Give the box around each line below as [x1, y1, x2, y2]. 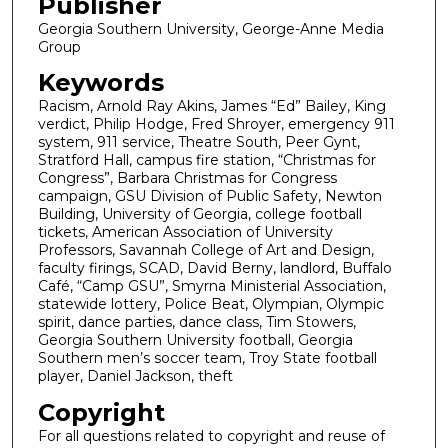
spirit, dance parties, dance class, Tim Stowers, [37, 313, 356, 332]
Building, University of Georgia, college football [37, 205, 362, 224]
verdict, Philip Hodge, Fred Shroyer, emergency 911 [37, 115, 395, 134]
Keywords [37, 68, 164, 98]
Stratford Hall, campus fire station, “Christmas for [37, 151, 376, 170]
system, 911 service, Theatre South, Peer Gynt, [37, 133, 360, 152]
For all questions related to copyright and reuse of [37, 426, 385, 445]
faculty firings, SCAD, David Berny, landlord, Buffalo [37, 259, 392, 278]
